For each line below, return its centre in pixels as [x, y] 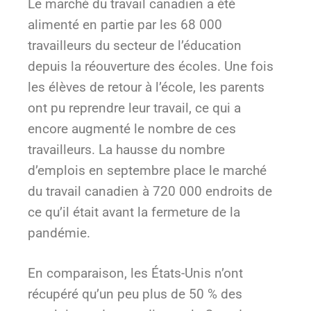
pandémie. [61, 233]
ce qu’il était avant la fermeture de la [134, 212]
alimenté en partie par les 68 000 [125, 24]
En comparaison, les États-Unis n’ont [135, 274]
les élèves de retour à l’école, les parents [146, 87]
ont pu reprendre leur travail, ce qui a [134, 108]
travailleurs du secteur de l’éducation [135, 45]
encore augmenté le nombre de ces [132, 128]
